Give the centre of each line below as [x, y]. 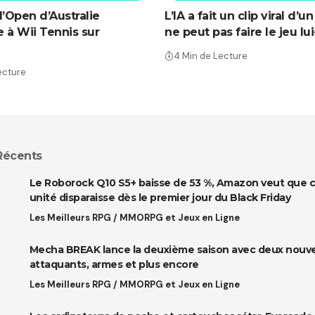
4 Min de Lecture [211, 56]
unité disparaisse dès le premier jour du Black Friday [160, 198]
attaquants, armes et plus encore [114, 265]
